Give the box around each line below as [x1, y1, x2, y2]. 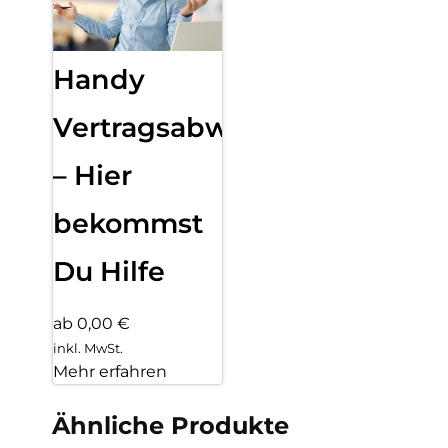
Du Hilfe [53, 255, 165, 289]
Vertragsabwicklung [53, 111, 335, 145]
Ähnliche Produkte [52, 411, 289, 441]
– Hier [53, 159, 132, 193]
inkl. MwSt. [53, 340, 123, 357]
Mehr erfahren [53, 362, 167, 382]
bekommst [53, 207, 203, 241]
